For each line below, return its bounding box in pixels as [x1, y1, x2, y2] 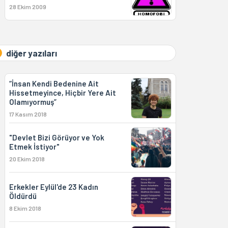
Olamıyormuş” [9, 97, 56, 106]
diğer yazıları [6, 48, 57, 58]
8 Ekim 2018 [9, 205, 41, 212]
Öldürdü [9, 191, 37, 201]
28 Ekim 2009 [9, 3, 46, 10]
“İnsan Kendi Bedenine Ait [9, 79, 99, 88]
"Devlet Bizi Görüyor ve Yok [9, 133, 104, 142]
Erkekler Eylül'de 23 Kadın [9, 182, 98, 191]
